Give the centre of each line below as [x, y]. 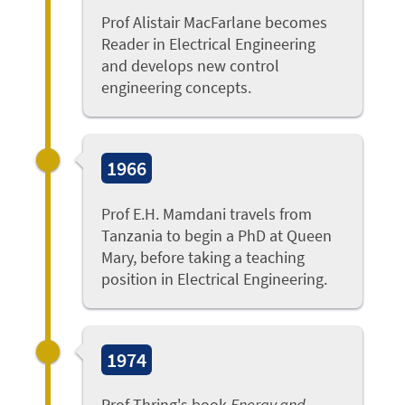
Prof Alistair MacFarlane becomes [215, 22]
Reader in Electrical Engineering [209, 43]
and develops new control [191, 65]
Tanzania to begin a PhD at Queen [217, 235]
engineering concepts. [177, 87]
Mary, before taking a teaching [203, 257]
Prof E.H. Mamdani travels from [207, 213]
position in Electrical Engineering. [215, 278]
